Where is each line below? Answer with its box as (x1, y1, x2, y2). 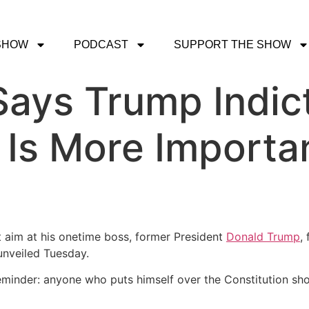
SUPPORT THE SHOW (174, 39, 292, 50)
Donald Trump (226, 230, 300, 243)
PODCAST (74, 39, 129, 50)
